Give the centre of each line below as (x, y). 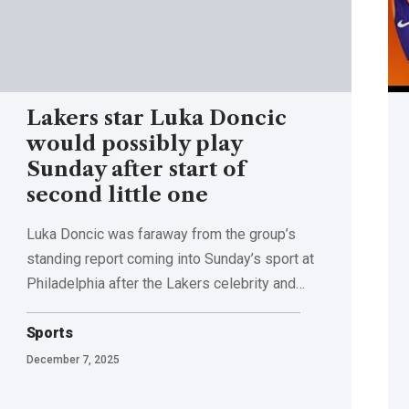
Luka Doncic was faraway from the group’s (161, 234)
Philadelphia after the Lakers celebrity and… (165, 283)
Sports (49, 332)
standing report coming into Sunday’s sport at (170, 258)
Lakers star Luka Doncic (156, 118)
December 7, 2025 (73, 359)
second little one (117, 194)
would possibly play (134, 143)
